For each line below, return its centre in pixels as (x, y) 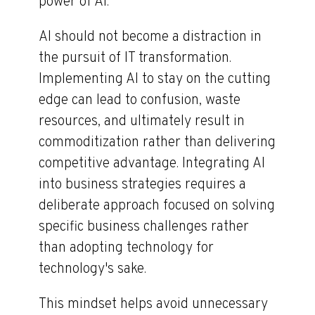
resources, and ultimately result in (142, 122)
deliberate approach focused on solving (157, 206)
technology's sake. (92, 270)
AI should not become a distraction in (150, 38)
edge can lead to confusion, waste (140, 101)
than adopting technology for (126, 249)
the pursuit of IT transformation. (135, 59)
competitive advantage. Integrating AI (152, 164)
